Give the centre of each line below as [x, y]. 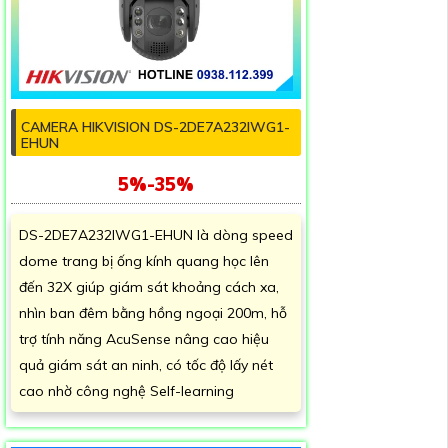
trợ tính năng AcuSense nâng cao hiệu [144, 339]
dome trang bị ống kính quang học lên [144, 261]
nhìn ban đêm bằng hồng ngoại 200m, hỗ [153, 313]
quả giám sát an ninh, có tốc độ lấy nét [146, 365]
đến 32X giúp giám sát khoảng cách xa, [149, 287]
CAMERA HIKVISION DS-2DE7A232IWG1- [155, 127]
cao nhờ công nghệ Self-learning [126, 391]
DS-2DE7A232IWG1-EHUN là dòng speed [156, 235]
